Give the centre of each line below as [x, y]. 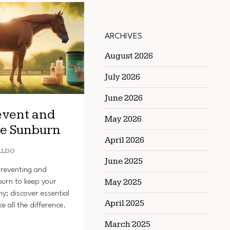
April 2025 [124, 203]
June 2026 [124, 98]
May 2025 [123, 182]
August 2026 [129, 56]
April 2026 [124, 140]
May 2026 [123, 119]
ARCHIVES [123, 36]
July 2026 [122, 77]
